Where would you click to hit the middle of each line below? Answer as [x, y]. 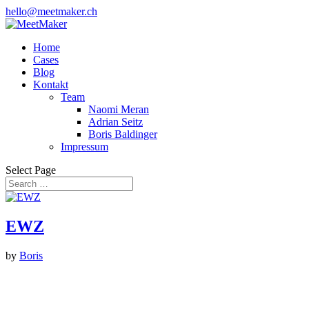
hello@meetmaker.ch [51, 11]
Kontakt [51, 84]
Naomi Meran [119, 109]
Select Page [31, 170]
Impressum [84, 147]
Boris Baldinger [123, 134]
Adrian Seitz [116, 122]
